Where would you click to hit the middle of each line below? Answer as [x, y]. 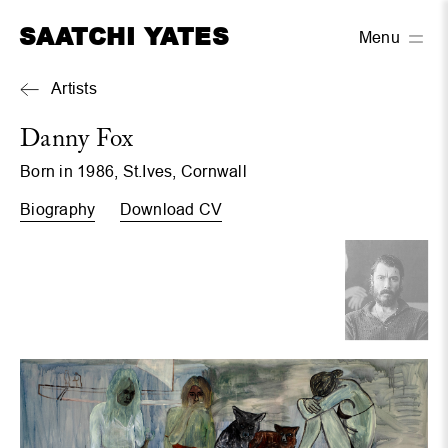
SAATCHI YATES [123, 35]
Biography [58, 209]
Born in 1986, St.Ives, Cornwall [133, 171]
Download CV [171, 209]
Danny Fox [77, 140]
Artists [74, 88]
